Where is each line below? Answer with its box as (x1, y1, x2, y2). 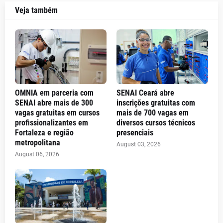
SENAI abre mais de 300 (15, 98, 93, 108)
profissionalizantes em (15, 118, 88, 127)
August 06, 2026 (15, 151, 59, 158)
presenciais (116, 128, 153, 137)
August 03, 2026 (116, 141, 161, 148)
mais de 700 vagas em (116, 108, 189, 117)
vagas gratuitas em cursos (15, 108, 100, 117)
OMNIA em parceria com (15, 88, 94, 98)
